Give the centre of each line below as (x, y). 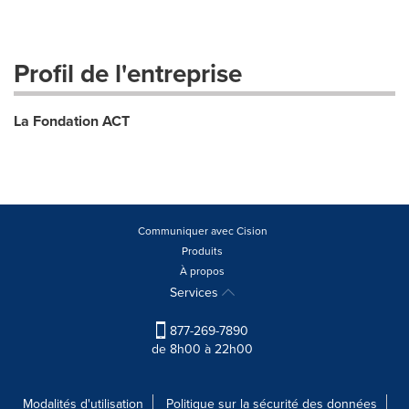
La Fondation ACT (72, 121)
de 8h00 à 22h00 (202, 348)
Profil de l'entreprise (128, 73)
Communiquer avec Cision (202, 230)
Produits (202, 250)
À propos (202, 270)
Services (196, 292)
